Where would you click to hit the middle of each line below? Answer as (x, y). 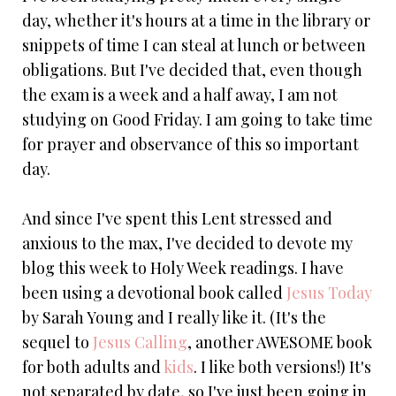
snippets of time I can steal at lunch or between (194, 46)
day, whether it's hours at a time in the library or (196, 21)
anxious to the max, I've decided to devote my (187, 244)
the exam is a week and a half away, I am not (180, 95)
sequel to (57, 343)
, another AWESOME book (280, 343)
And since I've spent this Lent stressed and (177, 219)
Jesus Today (327, 293)
